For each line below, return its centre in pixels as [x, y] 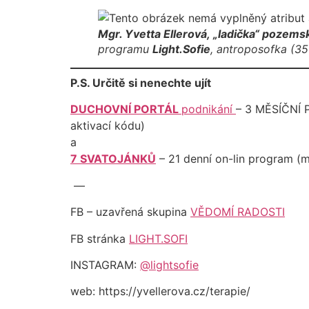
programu [125, 49]
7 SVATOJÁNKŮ [113, 159]
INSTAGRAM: [105, 265]
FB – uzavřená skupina [130, 212]
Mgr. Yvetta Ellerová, [156, 33]
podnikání [209, 109]
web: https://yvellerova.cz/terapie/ [160, 291]
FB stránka [100, 238]
